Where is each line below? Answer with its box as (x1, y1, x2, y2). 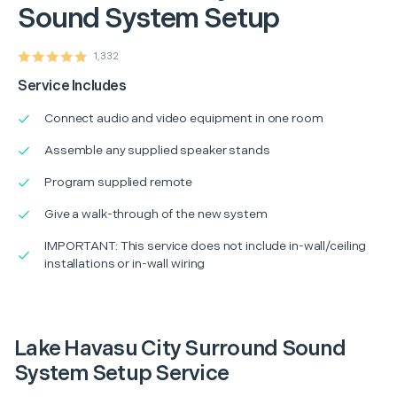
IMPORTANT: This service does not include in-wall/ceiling (44, 237, 367, 253)
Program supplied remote (44, 174, 193, 190)
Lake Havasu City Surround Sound (14, 335, 346, 362)
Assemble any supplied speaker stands (44, 142, 270, 158)
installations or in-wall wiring (44, 255, 206, 271)
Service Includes (18, 77, 127, 95)
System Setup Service (14, 360, 229, 386)
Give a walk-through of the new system (44, 206, 268, 222)
